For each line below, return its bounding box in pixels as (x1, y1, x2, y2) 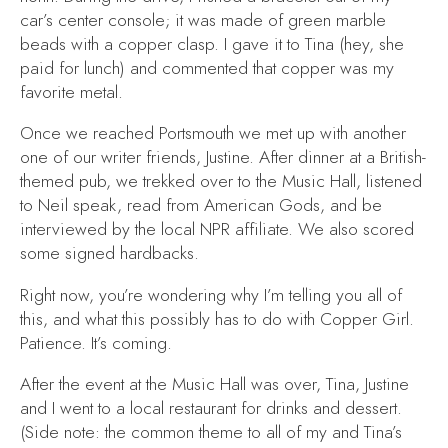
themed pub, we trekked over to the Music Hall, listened (20, 169, 422, 194)
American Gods (204, 193, 320, 218)
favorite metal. (20, 79, 123, 104)
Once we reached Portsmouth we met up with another (20, 121, 406, 146)
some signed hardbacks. (20, 241, 199, 266)
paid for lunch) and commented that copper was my (20, 55, 394, 80)
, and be (320, 193, 382, 218)
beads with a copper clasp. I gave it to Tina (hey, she (20, 31, 404, 56)
